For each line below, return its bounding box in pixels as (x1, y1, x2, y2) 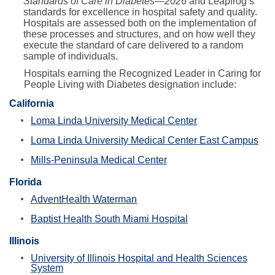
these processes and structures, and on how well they (23, 29, 255, 40)
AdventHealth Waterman (31, 194, 137, 205)
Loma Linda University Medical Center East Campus (31, 135, 258, 146)
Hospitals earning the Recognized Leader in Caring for (24, 68, 261, 79)
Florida (9, 177, 42, 188)
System (31, 263, 63, 274)
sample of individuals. (23, 51, 118, 62)
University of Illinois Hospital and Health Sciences (31, 253, 247, 264)
